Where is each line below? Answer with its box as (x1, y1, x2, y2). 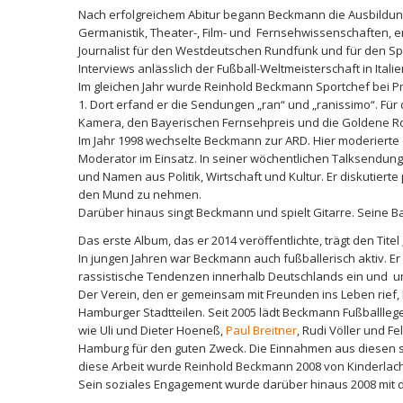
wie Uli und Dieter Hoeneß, (78, 322, 226, 339)
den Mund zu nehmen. (78, 186, 201, 203)
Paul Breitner (226, 322, 297, 339)
